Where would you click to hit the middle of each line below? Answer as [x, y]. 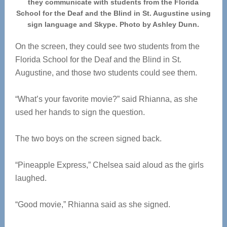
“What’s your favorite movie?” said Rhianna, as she [106, 99]
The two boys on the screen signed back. [88, 139]
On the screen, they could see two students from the [107, 47]
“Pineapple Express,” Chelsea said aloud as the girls [109, 165]
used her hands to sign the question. [80, 112]
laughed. [31, 178]
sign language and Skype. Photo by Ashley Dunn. [113, 25]
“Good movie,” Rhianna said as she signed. [92, 205]
